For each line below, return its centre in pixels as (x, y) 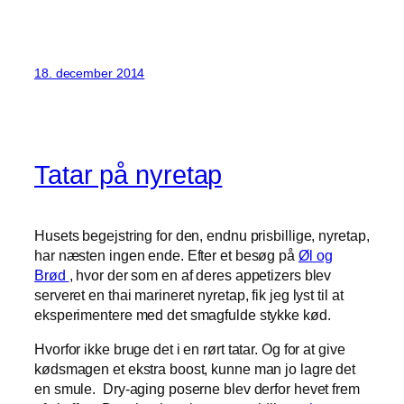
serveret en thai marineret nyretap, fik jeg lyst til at (189, 294)
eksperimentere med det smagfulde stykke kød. (183, 314)
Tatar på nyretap (129, 174)
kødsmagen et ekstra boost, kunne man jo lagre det (195, 368)
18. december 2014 (90, 73)
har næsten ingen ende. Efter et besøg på (166, 255)
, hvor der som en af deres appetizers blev (200, 275)
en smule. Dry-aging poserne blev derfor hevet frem (197, 388)
